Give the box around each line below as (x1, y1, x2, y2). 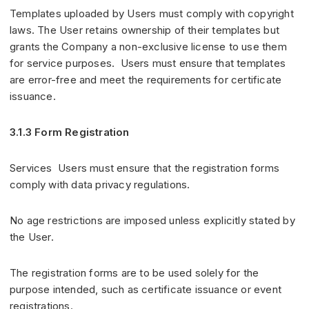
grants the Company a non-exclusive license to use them (10, 40, 287, 54)
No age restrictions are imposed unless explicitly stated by (10, 214, 295, 228)
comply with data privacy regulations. (10, 178, 190, 192)
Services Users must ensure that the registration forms (10, 161, 280, 175)
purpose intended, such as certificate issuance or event (10, 283, 282, 297)
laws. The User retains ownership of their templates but (10, 23, 280, 37)
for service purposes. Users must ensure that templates (10, 57, 286, 70)
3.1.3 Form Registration (10, 126, 130, 139)
